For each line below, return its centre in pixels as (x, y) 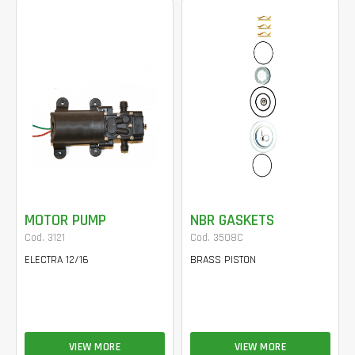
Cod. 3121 (45, 238)
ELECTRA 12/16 (57, 260)
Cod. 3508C (217, 238)
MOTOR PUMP (65, 220)
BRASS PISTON (223, 260)
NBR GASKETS (232, 220)
